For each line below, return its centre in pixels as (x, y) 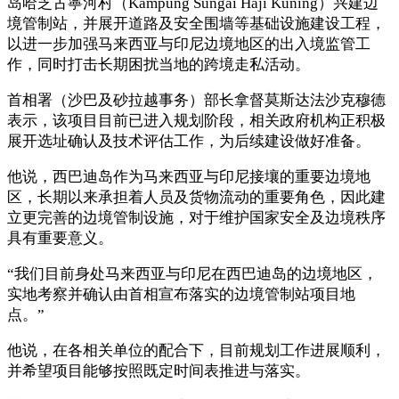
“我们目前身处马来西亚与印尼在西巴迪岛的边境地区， (192, 273)
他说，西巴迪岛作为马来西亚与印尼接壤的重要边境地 (189, 176)
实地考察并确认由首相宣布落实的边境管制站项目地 (181, 294)
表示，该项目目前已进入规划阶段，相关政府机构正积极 (196, 120)
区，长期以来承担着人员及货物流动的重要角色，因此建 (196, 197)
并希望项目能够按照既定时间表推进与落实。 (159, 370)
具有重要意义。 (60, 238)
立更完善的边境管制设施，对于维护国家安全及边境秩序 (196, 217)
